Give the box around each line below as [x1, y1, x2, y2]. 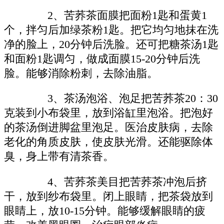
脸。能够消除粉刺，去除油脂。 [4, 67, 158, 79]
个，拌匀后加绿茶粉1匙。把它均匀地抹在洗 [4, 23, 218, 36]
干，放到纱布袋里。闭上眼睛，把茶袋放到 [4, 190, 213, 202]
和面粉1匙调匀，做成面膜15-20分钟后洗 [4, 52, 200, 65]
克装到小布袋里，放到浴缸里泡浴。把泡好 [4, 107, 213, 119]
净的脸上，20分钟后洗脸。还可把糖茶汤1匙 [4, 38, 218, 50]
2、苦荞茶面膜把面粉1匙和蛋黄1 [25, 9, 207, 21]
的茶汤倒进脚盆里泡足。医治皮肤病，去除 [4, 121, 213, 134]
